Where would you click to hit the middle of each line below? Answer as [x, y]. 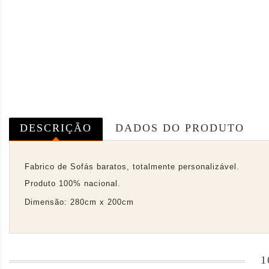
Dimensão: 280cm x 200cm [79, 202]
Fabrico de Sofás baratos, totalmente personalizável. [132, 166]
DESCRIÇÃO [56, 128]
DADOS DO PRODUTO [180, 128]
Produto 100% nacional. [73, 183]
